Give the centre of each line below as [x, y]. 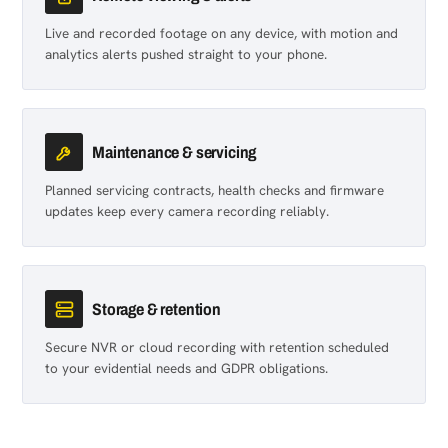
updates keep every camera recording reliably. [187, 211]
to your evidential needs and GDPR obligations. [186, 368]
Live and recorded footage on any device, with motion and [221, 33]
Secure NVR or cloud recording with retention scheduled [217, 347]
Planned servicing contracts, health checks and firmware [214, 190]
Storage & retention [156, 309]
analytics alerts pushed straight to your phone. [186, 54]
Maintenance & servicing [174, 152]
